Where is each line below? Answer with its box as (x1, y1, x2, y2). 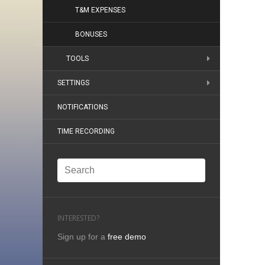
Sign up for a (57, 232, 108, 241)
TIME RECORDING (57, 127, 115, 135)
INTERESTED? (57, 213, 99, 223)
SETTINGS (57, 79, 89, 87)
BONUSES (75, 30, 107, 38)
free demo (108, 232, 146, 241)
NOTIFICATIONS (57, 103, 108, 111)
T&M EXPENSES (75, 6, 125, 14)
